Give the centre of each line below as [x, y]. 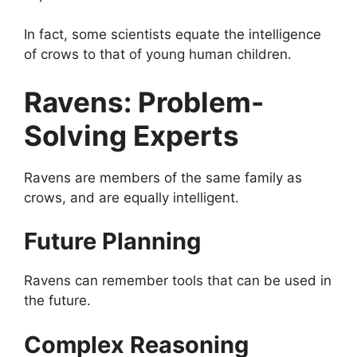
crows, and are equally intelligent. [131, 197]
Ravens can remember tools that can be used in [178, 281]
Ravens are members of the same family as [163, 177]
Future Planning [112, 241]
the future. [57, 301]
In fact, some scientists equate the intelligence [173, 35]
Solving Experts [131, 135]
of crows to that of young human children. [158, 55]
